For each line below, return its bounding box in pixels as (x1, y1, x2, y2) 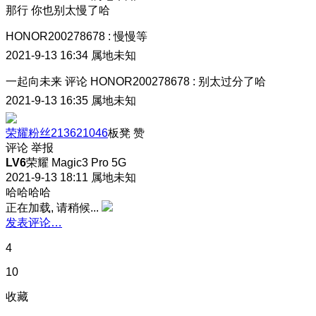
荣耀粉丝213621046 (6, 126, 108, 139)
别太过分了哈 (198, 75, 266, 87)
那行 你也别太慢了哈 (6, 4, 110, 16)
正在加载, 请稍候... (6, 201, 99, 214)
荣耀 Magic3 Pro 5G (26, 156, 126, 169)
